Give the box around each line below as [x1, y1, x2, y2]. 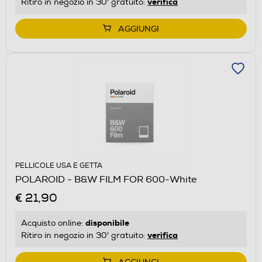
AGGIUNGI [118, 23, 159, 34]
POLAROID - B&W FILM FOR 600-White [15, 173, 196, 185]
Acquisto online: [21, 218, 85, 228]
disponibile [85, 217, 129, 228]
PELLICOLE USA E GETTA [15, 161, 102, 170]
